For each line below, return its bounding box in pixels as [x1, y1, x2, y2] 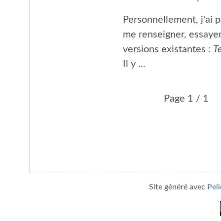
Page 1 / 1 [163, 94, 209, 104]
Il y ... [122, 59, 146, 70]
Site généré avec [149, 183, 207, 191]
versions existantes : [122, 44, 213, 55]
